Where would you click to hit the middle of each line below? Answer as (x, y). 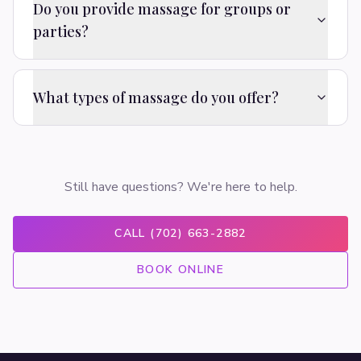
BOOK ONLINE (180, 270)
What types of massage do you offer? (156, 98)
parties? (61, 31)
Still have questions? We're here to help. (180, 187)
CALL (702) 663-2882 (180, 233)
